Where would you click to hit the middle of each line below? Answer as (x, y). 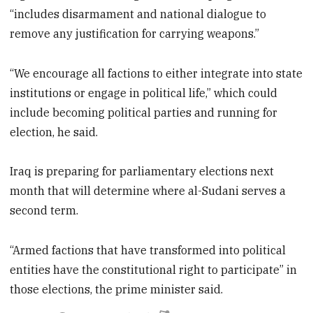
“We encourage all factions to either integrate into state (156, 73)
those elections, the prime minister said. (117, 290)
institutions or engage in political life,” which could (144, 93)
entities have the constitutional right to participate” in (154, 270)
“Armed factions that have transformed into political (148, 250)
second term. (44, 211)
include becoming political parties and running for (144, 112)
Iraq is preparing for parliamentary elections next (142, 172)
